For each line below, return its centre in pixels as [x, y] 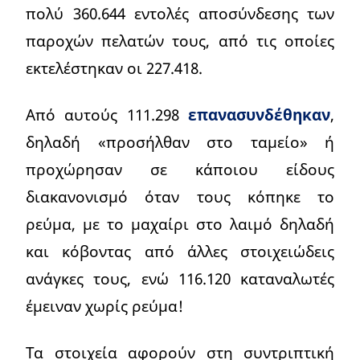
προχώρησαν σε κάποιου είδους [180, 169]
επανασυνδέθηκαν [259, 114]
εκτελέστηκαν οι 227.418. [114, 67]
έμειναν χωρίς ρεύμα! [104, 305]
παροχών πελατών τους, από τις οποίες [180, 40]
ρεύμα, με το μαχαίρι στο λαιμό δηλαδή [180, 223]
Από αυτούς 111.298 [107, 114]
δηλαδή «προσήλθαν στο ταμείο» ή [180, 141]
